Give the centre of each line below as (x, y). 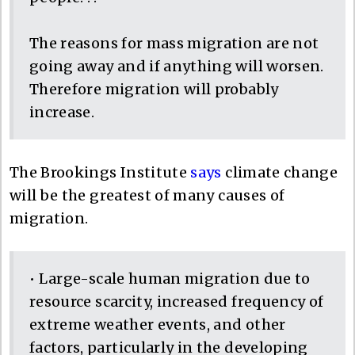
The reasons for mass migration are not (174, 43)
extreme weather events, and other (158, 324)
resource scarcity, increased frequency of (177, 301)
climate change (280, 172)
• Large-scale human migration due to (170, 278)
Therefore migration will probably (154, 89)
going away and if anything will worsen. (177, 66)
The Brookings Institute (100, 172)
